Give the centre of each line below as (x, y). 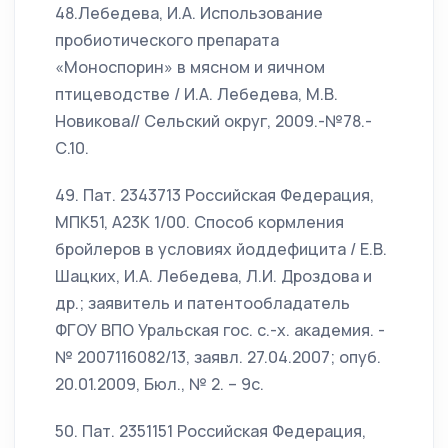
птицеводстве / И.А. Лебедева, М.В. (196, 94)
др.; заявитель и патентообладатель (202, 303)
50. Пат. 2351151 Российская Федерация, (210, 431)
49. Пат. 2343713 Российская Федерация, (214, 195)
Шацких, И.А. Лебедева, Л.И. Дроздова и (213, 276)
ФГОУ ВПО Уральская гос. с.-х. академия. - (220, 330)
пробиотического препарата (167, 40)
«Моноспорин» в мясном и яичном (190, 67)
